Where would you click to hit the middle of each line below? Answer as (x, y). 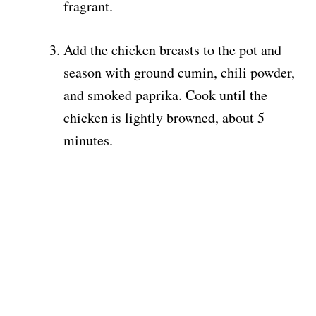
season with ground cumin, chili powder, (179, 73)
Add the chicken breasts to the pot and (172, 50)
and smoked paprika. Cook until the (165, 95)
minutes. (88, 140)
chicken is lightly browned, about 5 (164, 118)
